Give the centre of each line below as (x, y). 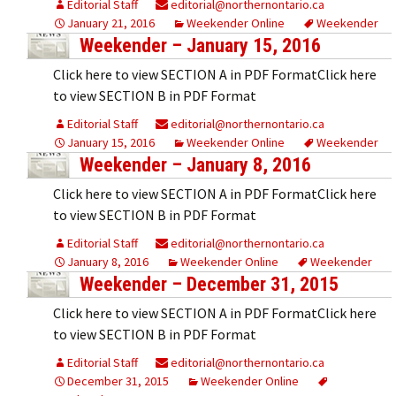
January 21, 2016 (111, 23)
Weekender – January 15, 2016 (200, 45)
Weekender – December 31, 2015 (209, 284)
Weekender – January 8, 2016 (195, 164)
